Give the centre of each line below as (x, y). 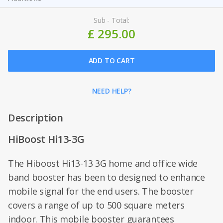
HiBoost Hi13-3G (46, 139)
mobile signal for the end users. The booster (101, 191)
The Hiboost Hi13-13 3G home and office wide (103, 163)
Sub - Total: (111, 20)
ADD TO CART (111, 60)
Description (36, 118)
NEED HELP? (111, 91)
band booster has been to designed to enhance (107, 177)
